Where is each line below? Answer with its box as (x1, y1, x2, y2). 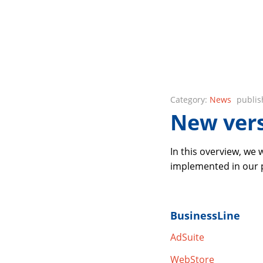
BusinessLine (170, 208, 240, 223)
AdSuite (170, 230, 204, 244)
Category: (170, 94, 210, 106)
